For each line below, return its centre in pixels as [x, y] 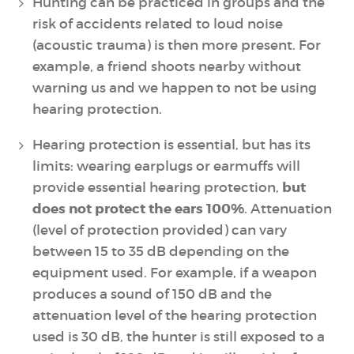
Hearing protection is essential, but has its [171, 145]
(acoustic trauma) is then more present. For [176, 45]
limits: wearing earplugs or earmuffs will [166, 167]
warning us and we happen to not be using [174, 88]
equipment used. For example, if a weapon [174, 273]
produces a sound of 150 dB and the [152, 295]
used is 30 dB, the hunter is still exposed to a [178, 337]
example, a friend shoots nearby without [166, 66]
